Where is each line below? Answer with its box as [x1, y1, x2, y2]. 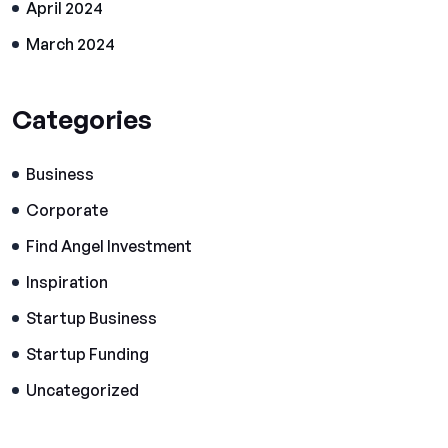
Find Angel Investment [26, 236, 192, 256]
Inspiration [26, 272, 108, 292]
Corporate [26, 200, 108, 220]
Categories [12, 103, 152, 135]
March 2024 [26, 34, 115, 54]
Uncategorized [26, 380, 139, 400]
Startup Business [26, 308, 157, 328]
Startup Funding [26, 344, 149, 364]
